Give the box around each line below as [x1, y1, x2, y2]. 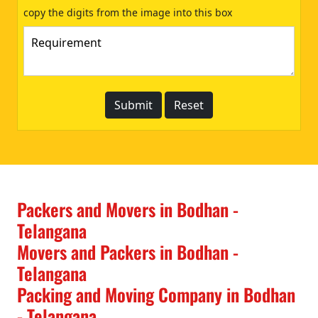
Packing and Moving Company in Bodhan [17, 280, 295, 307]
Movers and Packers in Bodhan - [17, 238, 238, 265]
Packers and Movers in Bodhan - [17, 195, 238, 222]
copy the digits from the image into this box [23, 5, 232, 19]
